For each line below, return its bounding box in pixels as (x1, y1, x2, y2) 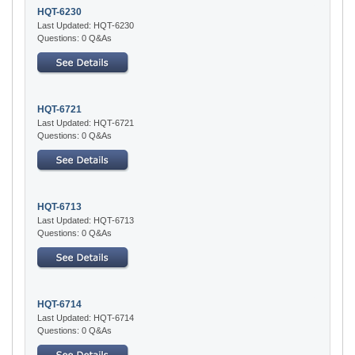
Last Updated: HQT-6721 (37, 117, 134, 128)
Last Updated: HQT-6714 (37, 312, 134, 323)
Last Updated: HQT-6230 (37, 20, 134, 30)
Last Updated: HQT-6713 (37, 215, 134, 225)
